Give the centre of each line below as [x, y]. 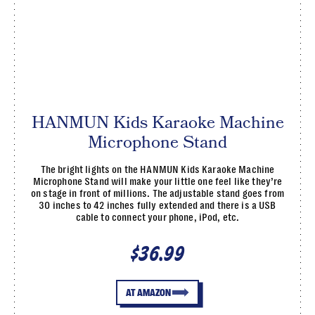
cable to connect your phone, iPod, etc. [157, 217]
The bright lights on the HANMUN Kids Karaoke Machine [157, 169]
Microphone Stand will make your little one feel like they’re [157, 181]
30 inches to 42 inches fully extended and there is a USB [157, 205]
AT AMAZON [148, 292]
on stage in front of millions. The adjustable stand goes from [157, 193]
